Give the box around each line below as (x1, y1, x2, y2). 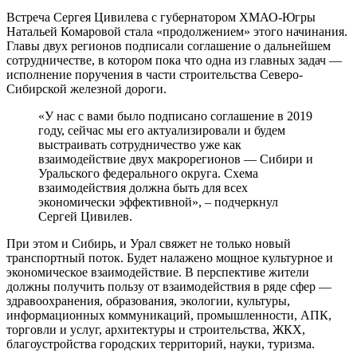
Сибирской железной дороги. (6, 81, 167, 96)
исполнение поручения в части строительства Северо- (6, 67, 303, 81)
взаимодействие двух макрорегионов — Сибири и (38, 151, 313, 166)
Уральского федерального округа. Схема (38, 166, 258, 180)
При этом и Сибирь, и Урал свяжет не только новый (6, 236, 291, 250)
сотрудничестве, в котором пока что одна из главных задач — (6, 53, 342, 67)
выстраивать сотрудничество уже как (38, 137, 241, 151)
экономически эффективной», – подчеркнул (38, 194, 278, 209)
